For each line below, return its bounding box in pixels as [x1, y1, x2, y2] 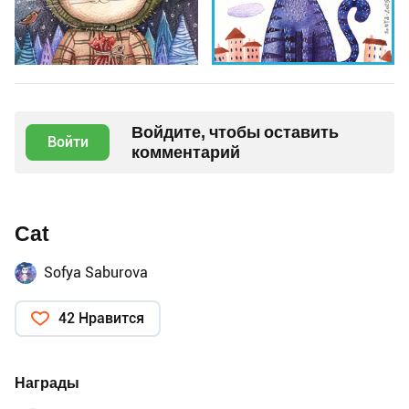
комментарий [131, 142, 240, 163]
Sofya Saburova [44, 264, 148, 282]
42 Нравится [58, 309, 144, 328]
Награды [15, 374, 79, 393]
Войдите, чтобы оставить [131, 122, 339, 142]
